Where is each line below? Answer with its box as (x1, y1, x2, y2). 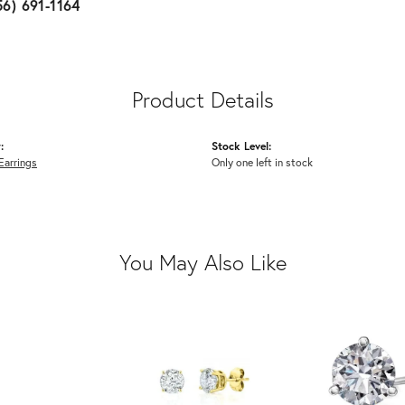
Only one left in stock (212, 154, 313, 169)
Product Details (131, 84, 274, 114)
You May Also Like (118, 247, 287, 277)
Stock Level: (212, 137, 271, 153)
